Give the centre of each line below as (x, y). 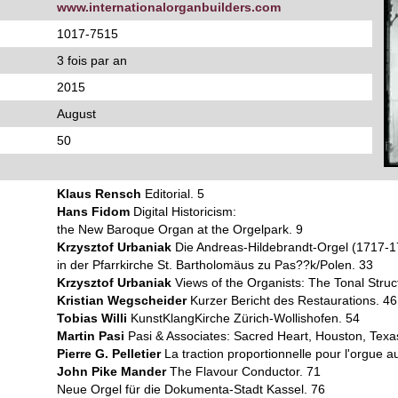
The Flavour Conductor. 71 (243, 371)
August (76, 114)
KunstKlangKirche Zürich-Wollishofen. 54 (243, 318)
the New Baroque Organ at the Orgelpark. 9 (180, 229)
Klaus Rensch (99, 194)
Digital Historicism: (183, 211)
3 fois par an (92, 60)
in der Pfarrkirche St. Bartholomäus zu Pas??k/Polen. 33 (215, 265)
